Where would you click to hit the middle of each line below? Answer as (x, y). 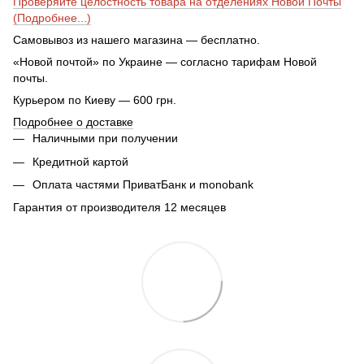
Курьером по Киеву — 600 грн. (95, 100)
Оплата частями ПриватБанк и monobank (143, 185)
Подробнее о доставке (73, 122)
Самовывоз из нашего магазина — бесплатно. (136, 40)
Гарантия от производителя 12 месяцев (119, 208)
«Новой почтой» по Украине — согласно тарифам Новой (165, 62)
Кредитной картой (80, 161)
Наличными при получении (105, 139)
